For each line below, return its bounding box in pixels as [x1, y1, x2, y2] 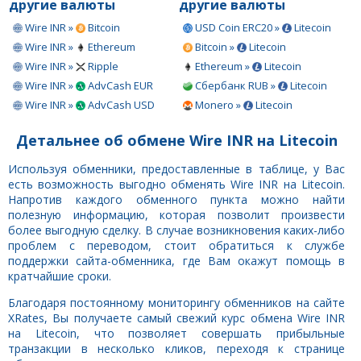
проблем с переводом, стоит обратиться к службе [8, 237, 345, 253]
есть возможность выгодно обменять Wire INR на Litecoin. [8, 176, 345, 192]
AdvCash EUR [85, 77, 153, 93]
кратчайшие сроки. [8, 268, 111, 284]
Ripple [85, 58, 118, 73]
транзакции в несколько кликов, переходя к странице [8, 340, 345, 356]
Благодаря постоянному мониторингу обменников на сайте [8, 294, 345, 310]
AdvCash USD [85, 97, 155, 112]
